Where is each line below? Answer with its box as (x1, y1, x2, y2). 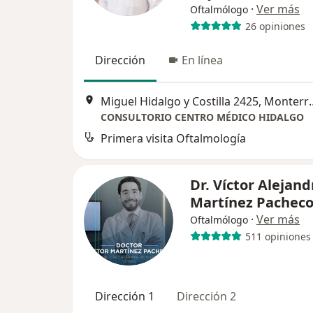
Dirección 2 (177, 289, 236, 304)
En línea (182, 52, 223, 68)
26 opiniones (245, 19, 305, 33)
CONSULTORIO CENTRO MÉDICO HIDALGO (101, 110, 304, 124)
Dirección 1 (95, 289, 154, 304)
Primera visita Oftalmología (101, 131, 246, 147)
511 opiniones (245, 229, 311, 243)
